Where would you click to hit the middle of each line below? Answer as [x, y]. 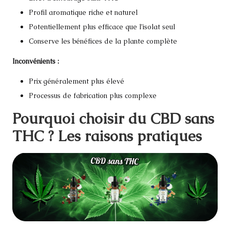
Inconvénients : [36, 61]
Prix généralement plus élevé [76, 81]
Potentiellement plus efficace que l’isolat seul [102, 26]
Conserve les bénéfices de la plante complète [103, 41]
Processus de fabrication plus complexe [93, 96]
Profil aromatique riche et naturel [83, 12]
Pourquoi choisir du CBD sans [113, 119]
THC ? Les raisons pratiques [107, 136]
